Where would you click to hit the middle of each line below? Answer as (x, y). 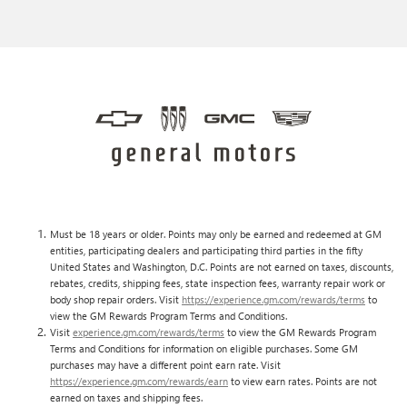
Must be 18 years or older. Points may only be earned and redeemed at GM (216, 233)
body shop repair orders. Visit (116, 299)
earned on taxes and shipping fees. (126, 397)
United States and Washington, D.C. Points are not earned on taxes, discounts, (222, 266)
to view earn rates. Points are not (303, 381)
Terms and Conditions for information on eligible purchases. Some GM (204, 348)
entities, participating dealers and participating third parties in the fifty (206, 250)
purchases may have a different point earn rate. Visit (165, 364)
